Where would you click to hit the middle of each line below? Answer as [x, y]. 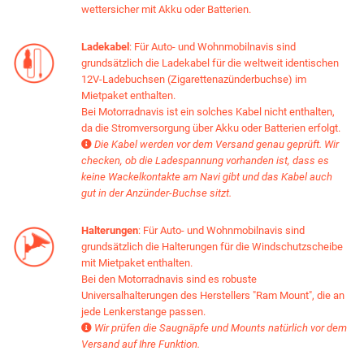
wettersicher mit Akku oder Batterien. [166, 9]
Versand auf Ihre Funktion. [141, 344]
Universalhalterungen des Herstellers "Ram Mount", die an [213, 295]
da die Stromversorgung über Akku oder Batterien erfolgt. [211, 128]
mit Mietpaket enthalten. [137, 262]
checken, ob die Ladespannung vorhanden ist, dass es [205, 160]
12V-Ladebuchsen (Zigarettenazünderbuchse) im [194, 79]
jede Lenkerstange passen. [143, 311]
